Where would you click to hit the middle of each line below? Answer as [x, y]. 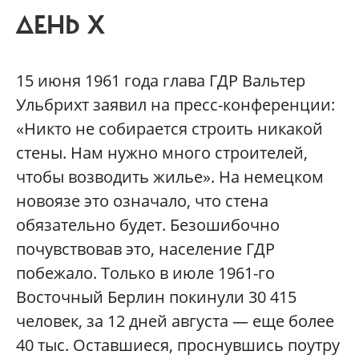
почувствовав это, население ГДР [145, 248]
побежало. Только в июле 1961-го [145, 272]
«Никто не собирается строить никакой [169, 128]
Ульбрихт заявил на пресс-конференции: [175, 104]
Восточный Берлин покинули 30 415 [156, 296]
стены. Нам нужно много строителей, [162, 152]
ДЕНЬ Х [61, 25]
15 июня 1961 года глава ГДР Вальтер [161, 80]
